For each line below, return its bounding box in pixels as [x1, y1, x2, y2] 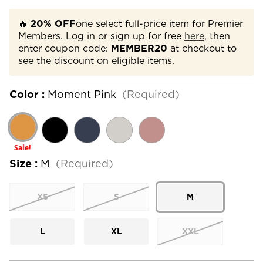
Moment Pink [48, 87, 116, 100]
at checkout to [167, 42, 237, 54]
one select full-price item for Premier [76, 18, 243, 29]
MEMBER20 [111, 42, 167, 54]
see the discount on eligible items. [18, 55, 174, 66]
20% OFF [31, 18, 76, 29]
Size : [9, 157, 41, 170]
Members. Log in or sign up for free [18, 30, 184, 42]
